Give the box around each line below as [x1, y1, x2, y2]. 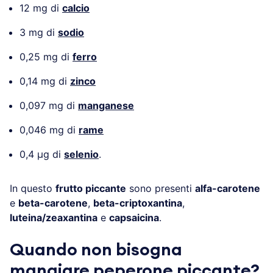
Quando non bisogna [10, 241, 182, 258]
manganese [78, 99, 134, 112]
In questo [10, 182, 55, 194]
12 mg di [19, 1, 62, 14]
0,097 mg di [19, 99, 78, 112]
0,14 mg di [19, 74, 70, 87]
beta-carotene [18, 196, 88, 209]
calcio [62, 1, 90, 14]
